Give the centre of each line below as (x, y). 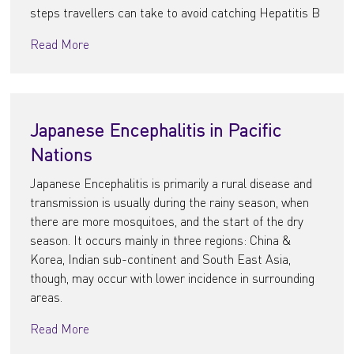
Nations (61, 154)
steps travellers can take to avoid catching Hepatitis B (175, 12)
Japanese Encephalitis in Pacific (156, 129)
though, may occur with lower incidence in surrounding (173, 278)
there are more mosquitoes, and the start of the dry (167, 221)
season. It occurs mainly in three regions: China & (161, 240)
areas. (47, 297)
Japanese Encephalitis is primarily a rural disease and (171, 183)
